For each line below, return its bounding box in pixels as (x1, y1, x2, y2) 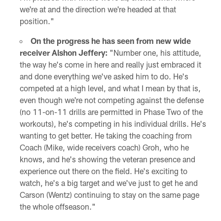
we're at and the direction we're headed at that (19, 4, 176, 14)
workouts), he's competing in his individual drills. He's (19, 118, 206, 128)
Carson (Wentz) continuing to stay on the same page (19, 189, 199, 199)
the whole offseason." (19, 201, 96, 211)
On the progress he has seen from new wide (30, 36, 191, 45)
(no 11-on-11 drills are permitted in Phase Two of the (19, 107, 203, 116)
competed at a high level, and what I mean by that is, (19, 83, 201, 93)
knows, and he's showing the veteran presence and (19, 154, 195, 164)
